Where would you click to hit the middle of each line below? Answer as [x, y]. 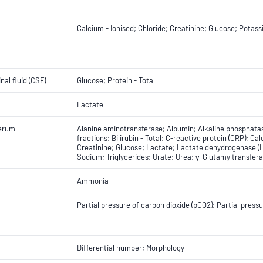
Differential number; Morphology [131, 248]
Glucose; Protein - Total [116, 80]
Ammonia [93, 181]
